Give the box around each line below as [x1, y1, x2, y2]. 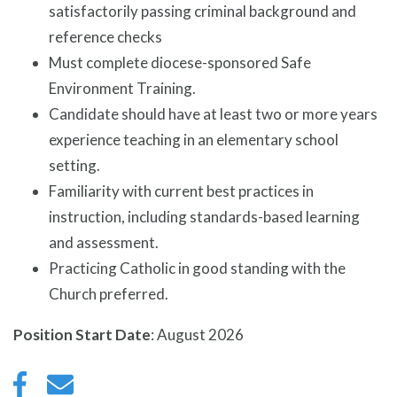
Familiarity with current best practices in [49, 182, 314, 201]
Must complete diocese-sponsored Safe [49, 53, 311, 73]
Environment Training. [49, 79, 196, 98]
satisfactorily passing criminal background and [49, 2, 356, 21]
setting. [49, 156, 100, 175]
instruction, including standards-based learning [49, 207, 360, 227]
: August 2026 [151, 325, 244, 345]
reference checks [49, 27, 162, 47]
